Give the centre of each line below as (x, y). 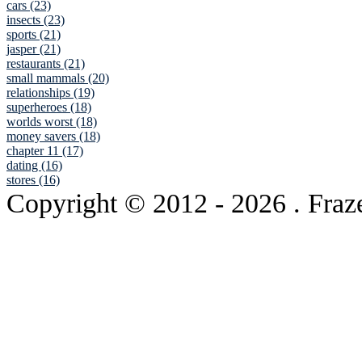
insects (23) (36, 20)
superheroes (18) (49, 107)
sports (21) (34, 35)
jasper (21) (34, 49)
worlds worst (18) (52, 122)
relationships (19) (51, 93)
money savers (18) (53, 137)
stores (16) (33, 180)
